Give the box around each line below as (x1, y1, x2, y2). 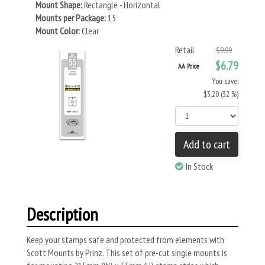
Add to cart (183, 137, 230, 152)
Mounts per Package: (35, 12, 106, 24)
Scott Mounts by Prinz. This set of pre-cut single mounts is (27, 247, 227, 258)
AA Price (178, 62, 199, 70)
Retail (175, 44, 195, 56)
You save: (212, 76, 238, 86)
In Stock (186, 160, 213, 172)
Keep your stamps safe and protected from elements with (27, 234, 224, 245)
